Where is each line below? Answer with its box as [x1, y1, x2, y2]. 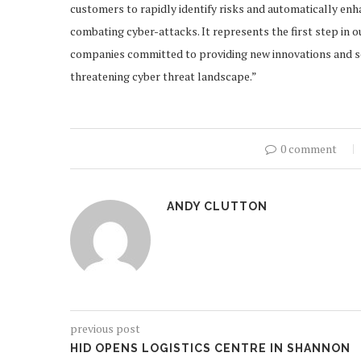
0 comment [280, 141, 337, 157]
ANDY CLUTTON [167, 200, 268, 214]
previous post [70, 321, 140, 337]
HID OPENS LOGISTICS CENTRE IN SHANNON [70, 342, 351, 355]
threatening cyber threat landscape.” [70, 68, 257, 85]
